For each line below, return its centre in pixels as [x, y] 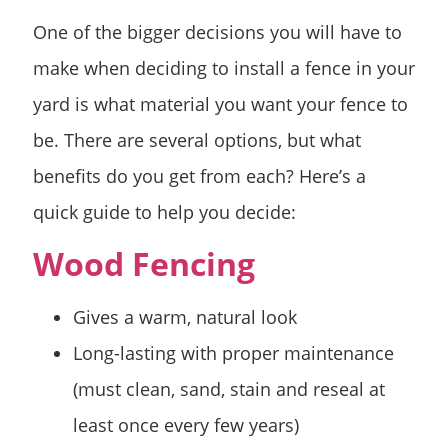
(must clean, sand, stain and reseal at [229, 388]
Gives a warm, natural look [185, 316]
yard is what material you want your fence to [220, 104]
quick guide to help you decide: [164, 212]
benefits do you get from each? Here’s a [199, 176]
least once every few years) [186, 424]
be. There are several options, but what [197, 140]
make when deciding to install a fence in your [224, 68]
